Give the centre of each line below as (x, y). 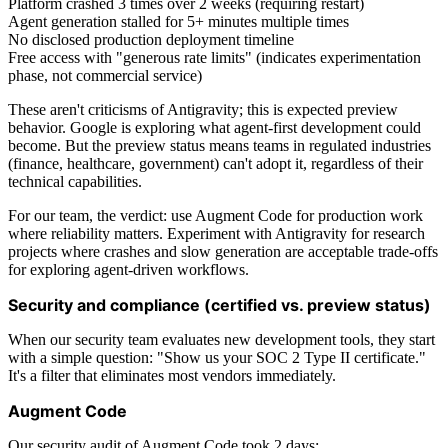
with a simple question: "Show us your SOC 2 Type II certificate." (217, 357)
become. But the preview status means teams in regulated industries (219, 145)
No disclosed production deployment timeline (151, 39)
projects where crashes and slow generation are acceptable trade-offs (223, 251)
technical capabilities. (75, 181)
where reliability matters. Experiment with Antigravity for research (216, 233)
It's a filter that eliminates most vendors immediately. (172, 375)
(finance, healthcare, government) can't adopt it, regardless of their (215, 163)
